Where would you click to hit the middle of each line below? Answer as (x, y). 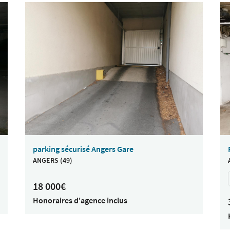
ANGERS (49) (53, 160)
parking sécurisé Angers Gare (83, 149)
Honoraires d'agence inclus (80, 200)
